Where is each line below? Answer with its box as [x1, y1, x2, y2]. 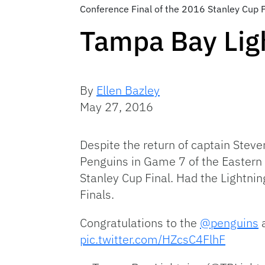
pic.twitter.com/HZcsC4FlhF [80, 231, 225, 247]
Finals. [80, 186, 114, 202]
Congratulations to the [80, 214, 200, 231]
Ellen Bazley [96, 82, 160, 98]
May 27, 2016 [80, 98, 153, 115]
